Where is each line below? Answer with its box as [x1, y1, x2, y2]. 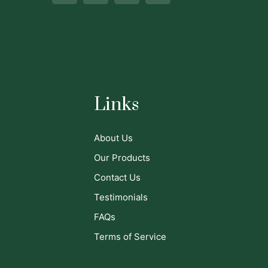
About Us [94, 132, 133, 144]
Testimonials [94, 191, 148, 203]
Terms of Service [94, 231, 166, 242]
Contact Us [94, 172, 141, 183]
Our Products [94, 152, 150, 163]
